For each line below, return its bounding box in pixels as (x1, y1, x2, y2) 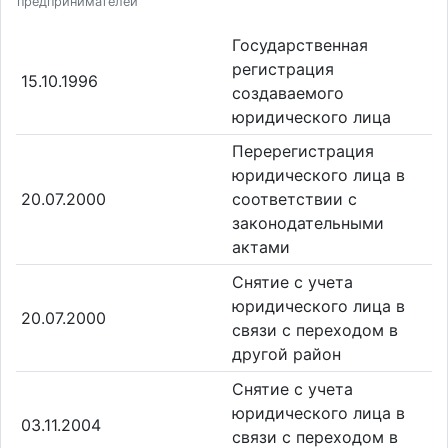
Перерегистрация (232, 141, 374, 162)
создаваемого (232, 82, 344, 103)
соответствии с (232, 189, 357, 210)
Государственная (232, 34, 368, 55)
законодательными (232, 213, 384, 234)
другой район (232, 343, 341, 364)
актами (232, 237, 290, 258)
